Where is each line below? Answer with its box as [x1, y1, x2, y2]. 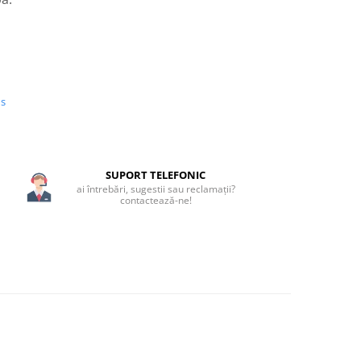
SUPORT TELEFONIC [106, 168, 206, 182]
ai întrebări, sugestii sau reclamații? [76, 182, 235, 196]
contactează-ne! [119, 193, 192, 207]
